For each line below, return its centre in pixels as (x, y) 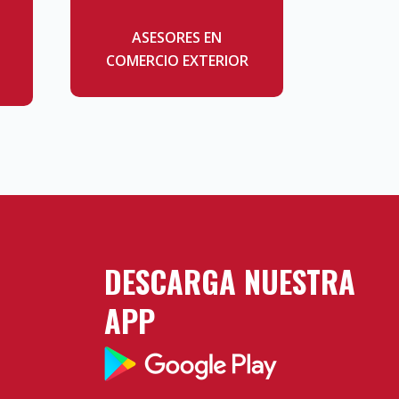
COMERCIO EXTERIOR (177, 61)
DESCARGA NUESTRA (230, 281)
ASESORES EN (177, 38)
